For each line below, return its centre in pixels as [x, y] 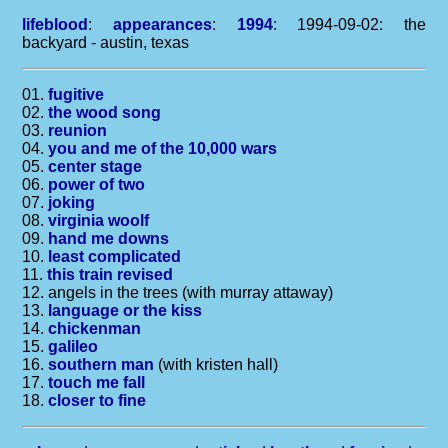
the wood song [105, 112]
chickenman [95, 328]
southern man [101, 364]
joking [72, 202]
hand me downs [109, 238]
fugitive [76, 94]
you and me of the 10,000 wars [163, 148]
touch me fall [97, 382]
